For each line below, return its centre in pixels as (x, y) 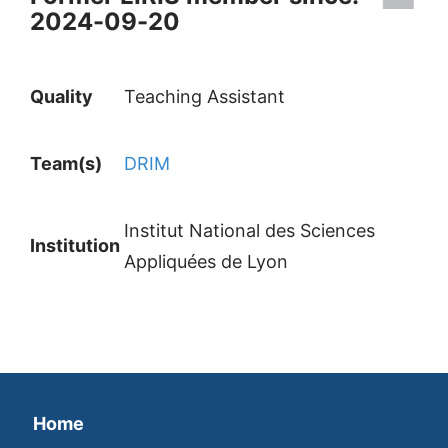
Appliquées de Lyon (206, 261)
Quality (61, 96)
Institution (77, 245)
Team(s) (68, 163)
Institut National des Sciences (249, 230)
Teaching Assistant (204, 96)
